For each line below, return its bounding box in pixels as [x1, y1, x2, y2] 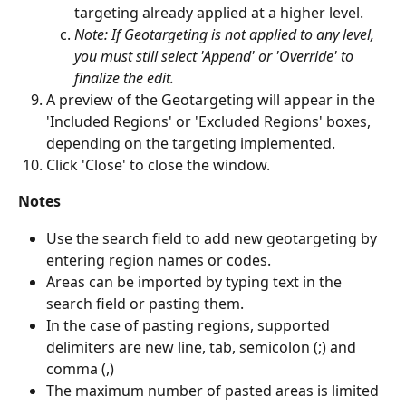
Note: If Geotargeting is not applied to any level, [74, 24, 378, 44]
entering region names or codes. [46, 249, 271, 270]
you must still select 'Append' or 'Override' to [74, 45, 357, 66]
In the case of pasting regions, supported [46, 314, 333, 335]
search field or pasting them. [46, 293, 244, 314]
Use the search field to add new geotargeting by [46, 227, 381, 248]
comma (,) [46, 358, 114, 379]
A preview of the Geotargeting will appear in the [46, 89, 379, 110]
